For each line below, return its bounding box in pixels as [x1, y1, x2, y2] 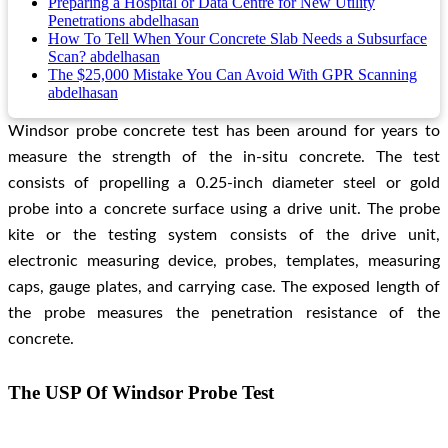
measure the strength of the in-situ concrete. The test [8, 149, 440, 166]
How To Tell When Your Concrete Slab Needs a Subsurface [48, 30, 427, 48]
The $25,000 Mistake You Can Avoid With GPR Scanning [48, 66, 417, 84]
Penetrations [48, 12, 129, 30]
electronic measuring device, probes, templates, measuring [8, 253, 440, 270]
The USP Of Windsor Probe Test [8, 382, 279, 404]
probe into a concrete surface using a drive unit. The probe [8, 201, 440, 218]
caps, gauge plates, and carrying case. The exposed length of [8, 279, 440, 296]
